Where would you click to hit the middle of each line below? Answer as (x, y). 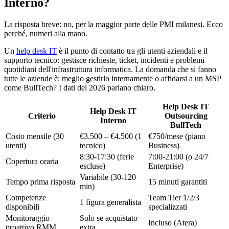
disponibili (22, 207)
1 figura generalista (110, 202)
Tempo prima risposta (40, 182)
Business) (164, 146)
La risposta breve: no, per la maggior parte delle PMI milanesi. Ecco (113, 25)
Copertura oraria (32, 162)
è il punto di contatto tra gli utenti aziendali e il (132, 51)
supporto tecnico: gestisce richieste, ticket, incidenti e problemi (104, 60)
